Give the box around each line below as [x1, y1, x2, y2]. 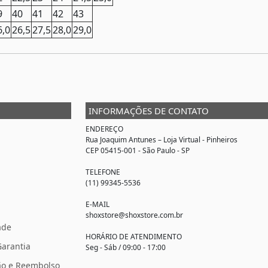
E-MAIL [86, 199, 109, 209]
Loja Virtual [163, 134, 200, 145]
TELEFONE [86, 166, 120, 177]
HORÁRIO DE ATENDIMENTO [86, 231, 182, 242]
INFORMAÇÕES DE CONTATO [89, 104, 209, 117]
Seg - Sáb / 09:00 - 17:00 [86, 242, 166, 252]
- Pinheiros [200, 134, 237, 145]
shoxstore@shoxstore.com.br [86, 209, 183, 220]
